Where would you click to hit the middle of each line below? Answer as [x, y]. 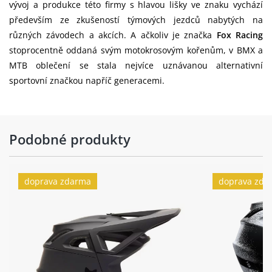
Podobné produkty [70, 139]
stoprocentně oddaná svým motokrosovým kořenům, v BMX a [136, 50]
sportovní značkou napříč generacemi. [87, 80]
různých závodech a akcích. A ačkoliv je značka [113, 35]
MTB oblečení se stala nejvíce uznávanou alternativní [136, 65]
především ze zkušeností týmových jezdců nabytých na [136, 19]
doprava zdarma [58, 181]
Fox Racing [240, 35]
